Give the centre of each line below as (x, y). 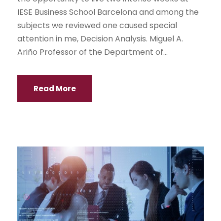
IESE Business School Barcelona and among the (108, 12)
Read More (55, 89)
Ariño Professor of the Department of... (92, 52)
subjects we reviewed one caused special (97, 26)
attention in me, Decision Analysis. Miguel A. (100, 39)
